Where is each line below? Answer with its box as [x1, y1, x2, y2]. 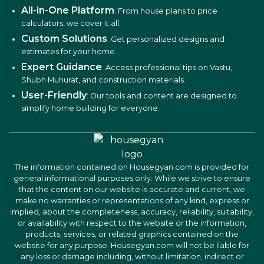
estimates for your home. [21, 47, 117, 57]
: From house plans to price [114, 6, 217, 16]
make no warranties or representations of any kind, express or [15, 196, 249, 205]
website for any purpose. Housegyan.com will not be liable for [15, 240, 249, 250]
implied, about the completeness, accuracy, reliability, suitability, [10, 207, 254, 216]
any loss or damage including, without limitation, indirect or [20, 252, 244, 261]
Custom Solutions [21, 33, 107, 45]
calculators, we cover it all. [21, 19, 121, 28]
